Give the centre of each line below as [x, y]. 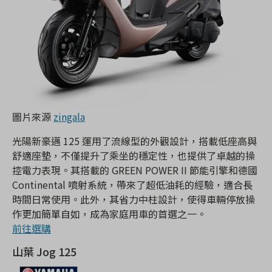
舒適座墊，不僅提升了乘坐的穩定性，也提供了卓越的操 [134, 156]
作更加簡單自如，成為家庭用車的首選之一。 [109, 214]
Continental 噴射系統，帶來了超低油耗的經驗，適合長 [132, 185]
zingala [69, 117]
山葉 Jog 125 [44, 252]
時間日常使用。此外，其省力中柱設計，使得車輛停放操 [134, 199]
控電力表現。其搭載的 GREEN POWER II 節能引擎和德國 [135, 170]
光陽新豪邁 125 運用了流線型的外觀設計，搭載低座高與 [134, 141]
